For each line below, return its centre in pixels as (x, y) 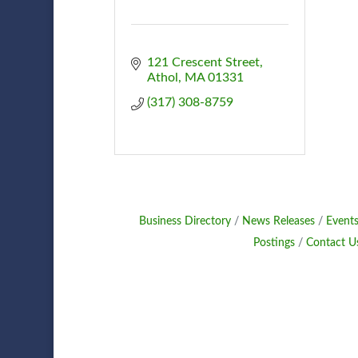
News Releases (278, 221)
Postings (274, 243)
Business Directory (185, 221)
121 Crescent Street (203, 62)
